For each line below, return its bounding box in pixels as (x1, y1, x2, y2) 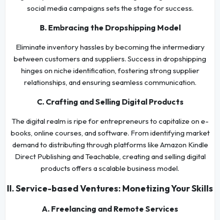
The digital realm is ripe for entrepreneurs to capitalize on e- (11, 116, 209, 126)
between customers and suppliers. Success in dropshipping (14, 54, 206, 64)
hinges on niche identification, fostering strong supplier (21, 66, 199, 76)
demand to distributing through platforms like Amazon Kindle (12, 140, 208, 150)
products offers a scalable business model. (41, 164, 179, 173)
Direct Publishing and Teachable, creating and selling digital (14, 152, 206, 162)
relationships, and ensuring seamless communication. (24, 78, 196, 87)
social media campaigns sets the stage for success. (27, 3, 193, 13)
